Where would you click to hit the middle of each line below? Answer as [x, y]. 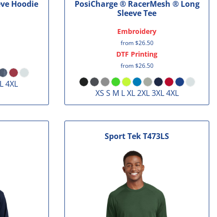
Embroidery [137, 31]
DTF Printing [137, 54]
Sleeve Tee [137, 13]
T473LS [156, 136]
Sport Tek [123, 136]
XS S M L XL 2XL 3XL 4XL [137, 93]
